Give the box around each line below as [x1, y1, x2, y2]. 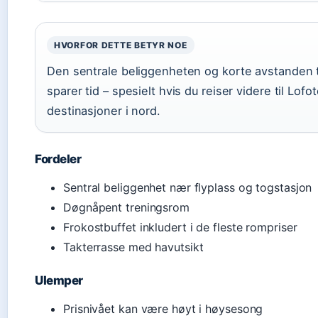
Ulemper [35, 273, 84, 287]
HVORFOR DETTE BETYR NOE [54, 40, 187, 50]
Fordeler [35, 152, 82, 166]
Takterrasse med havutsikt [63, 240, 204, 254]
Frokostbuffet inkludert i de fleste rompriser [63, 220, 297, 234]
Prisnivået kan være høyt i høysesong [63, 302, 263, 316]
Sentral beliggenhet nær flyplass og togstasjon [63, 180, 312, 194]
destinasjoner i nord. [47, 104, 160, 118]
